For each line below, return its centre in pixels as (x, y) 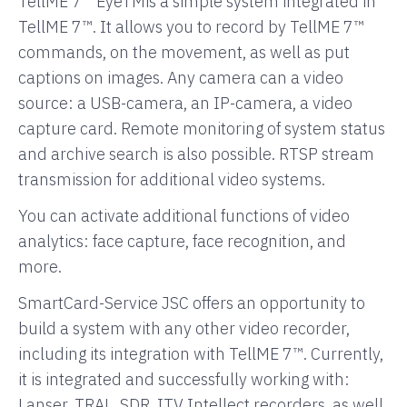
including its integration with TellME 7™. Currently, (201, 354)
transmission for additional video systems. (172, 179)
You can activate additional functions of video (184, 216)
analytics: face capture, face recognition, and (182, 241)
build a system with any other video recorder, (184, 328)
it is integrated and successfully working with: (184, 379)
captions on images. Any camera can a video (181, 78)
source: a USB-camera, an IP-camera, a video (185, 103)
